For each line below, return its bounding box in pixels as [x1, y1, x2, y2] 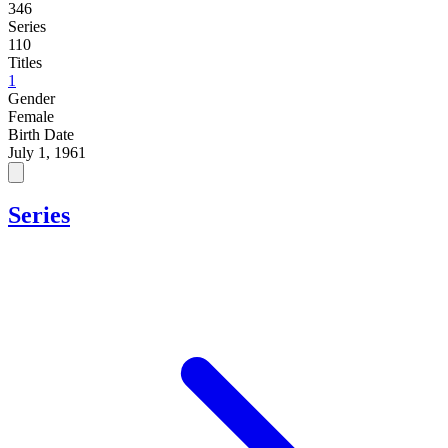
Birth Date [8, 125, 74, 143]
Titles [8, 53, 42, 71]
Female [8, 107, 54, 125]
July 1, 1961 [8, 143, 86, 161]
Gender [8, 89, 55, 107]
